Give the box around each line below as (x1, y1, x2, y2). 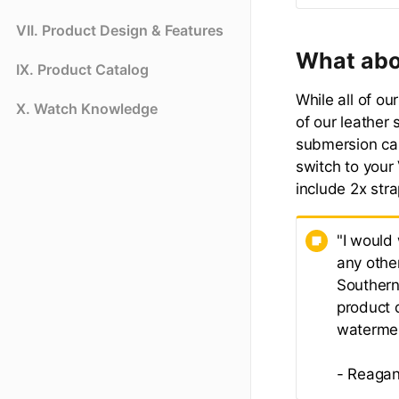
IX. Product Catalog (16, 61, 149, 79)
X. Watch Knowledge (16, 100, 158, 118)
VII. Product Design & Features (16, 21, 224, 40)
